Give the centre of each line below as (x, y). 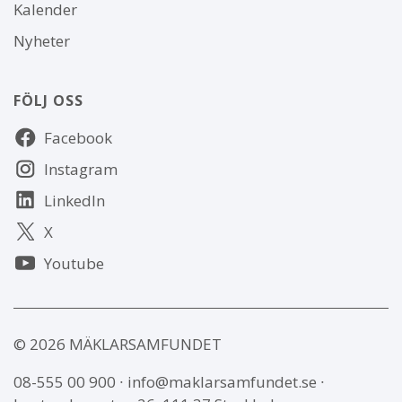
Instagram (81, 169)
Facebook (78, 137)
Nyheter (42, 40)
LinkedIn (74, 200)
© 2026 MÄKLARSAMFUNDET (118, 344)
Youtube (74, 263)
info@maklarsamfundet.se (222, 381)
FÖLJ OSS (48, 100)
